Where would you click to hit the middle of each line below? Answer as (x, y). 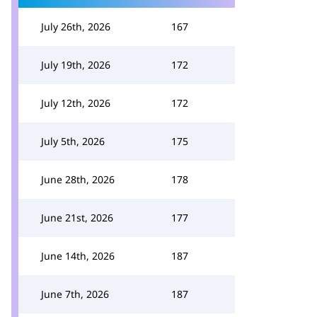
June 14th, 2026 (78, 256)
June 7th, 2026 (75, 294)
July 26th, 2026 (76, 27)
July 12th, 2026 (76, 103)
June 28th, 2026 (78, 179)
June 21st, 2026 (77, 218)
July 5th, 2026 (73, 141)
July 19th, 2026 (76, 65)
